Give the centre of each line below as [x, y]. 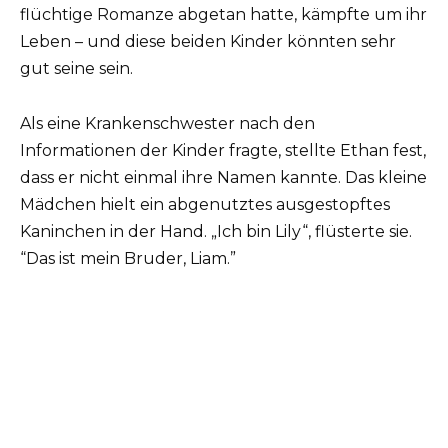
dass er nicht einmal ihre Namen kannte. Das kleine [223, 177]
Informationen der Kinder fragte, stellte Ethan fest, [223, 150]
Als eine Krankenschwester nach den [167, 123]
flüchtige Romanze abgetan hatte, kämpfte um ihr [223, 15]
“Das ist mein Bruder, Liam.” [128, 258]
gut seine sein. [76, 69]
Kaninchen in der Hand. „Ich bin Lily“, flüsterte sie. [216, 231]
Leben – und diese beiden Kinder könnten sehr [208, 42]
